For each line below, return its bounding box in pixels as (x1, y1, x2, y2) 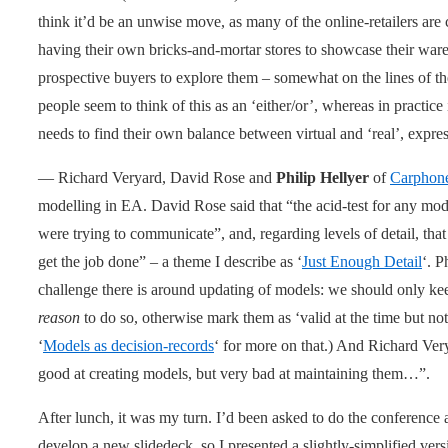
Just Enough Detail (302, 252, 422, 270)
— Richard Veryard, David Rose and (38, 168, 276, 186)
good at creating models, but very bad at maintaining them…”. (38, 364, 430, 382)
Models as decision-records (43, 336, 214, 354)
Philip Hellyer (276, 168, 369, 186)
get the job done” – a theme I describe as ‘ (38, 252, 302, 270)
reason (38, 308, 80, 326)
